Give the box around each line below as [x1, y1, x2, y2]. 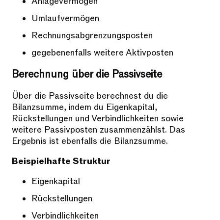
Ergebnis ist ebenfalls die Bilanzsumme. [12, 136, 168, 147]
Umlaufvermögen [31, 13, 99, 25]
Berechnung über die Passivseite [12, 68, 162, 82]
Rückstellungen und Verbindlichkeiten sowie [12, 113, 184, 125]
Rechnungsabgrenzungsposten [31, 30, 153, 42]
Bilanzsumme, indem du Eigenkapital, [12, 102, 157, 113]
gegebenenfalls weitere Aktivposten [31, 47, 173, 59]
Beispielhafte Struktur [12, 156, 110, 167]
